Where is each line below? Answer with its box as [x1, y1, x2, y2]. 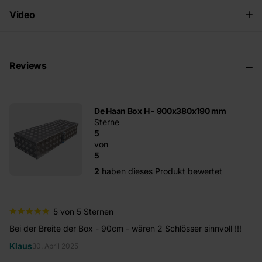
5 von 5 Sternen [53, 206, 113, 216]
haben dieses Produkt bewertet [99, 166, 222, 176]
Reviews [9, 59, 47, 71]
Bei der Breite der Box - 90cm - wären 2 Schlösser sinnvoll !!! [9, 223, 242, 233]
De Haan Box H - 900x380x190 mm [94, 105, 226, 116]
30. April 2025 [32, 242, 78, 251]
